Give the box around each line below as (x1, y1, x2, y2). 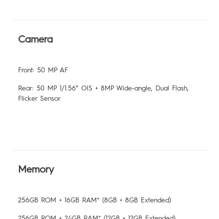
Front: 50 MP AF (18, 66, 68, 75)
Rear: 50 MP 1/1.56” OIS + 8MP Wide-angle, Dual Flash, (18, 84, 189, 93)
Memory (18, 163, 54, 175)
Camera (18, 33, 53, 45)
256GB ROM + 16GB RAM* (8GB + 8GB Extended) (18, 196, 172, 205)
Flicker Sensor (18, 94, 61, 103)
